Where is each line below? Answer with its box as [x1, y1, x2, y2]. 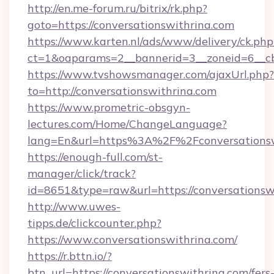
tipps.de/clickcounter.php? [28, 216, 161, 230]
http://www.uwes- [28, 199, 120, 213]
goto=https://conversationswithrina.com [28, 18, 234, 32]
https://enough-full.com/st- [28, 150, 163, 164]
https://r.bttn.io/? [28, 249, 112, 263]
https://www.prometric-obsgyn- [28, 100, 190, 114]
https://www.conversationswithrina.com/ [28, 232, 237, 246]
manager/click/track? [28, 166, 136, 180]
